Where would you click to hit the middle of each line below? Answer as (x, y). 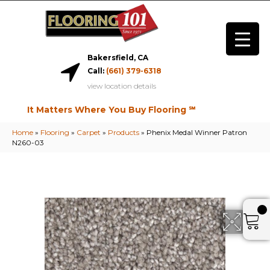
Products (124, 133)
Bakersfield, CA (118, 58)
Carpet (89, 133)
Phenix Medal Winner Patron (197, 133)
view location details (121, 86)
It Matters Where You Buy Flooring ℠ (111, 110)
